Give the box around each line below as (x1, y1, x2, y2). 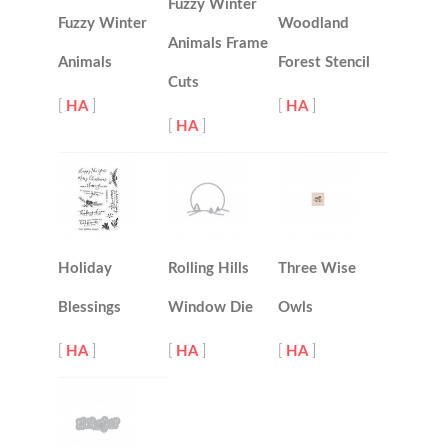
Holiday (58, 261, 113, 276)
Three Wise (278, 261, 357, 276)
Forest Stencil (278, 55, 371, 70)
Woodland (278, 16, 350, 31)
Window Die (168, 300, 254, 315)
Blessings (58, 300, 122, 315)
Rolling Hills (168, 261, 250, 276)
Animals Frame (168, 36, 269, 51)
